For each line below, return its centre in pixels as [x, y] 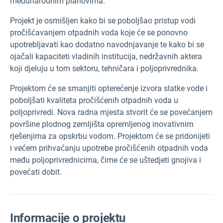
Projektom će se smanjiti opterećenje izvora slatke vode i [109, 88]
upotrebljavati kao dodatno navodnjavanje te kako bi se [107, 45]
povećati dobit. [37, 172]
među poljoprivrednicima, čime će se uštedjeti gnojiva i [106, 160]
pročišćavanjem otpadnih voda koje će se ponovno [99, 33]
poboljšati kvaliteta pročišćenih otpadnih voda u [94, 100]
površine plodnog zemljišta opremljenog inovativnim [102, 124]
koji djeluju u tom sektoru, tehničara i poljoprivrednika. [104, 68]
